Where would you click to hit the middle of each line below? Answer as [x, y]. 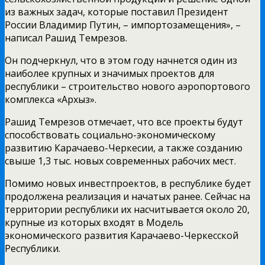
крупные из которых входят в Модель [94, 222]
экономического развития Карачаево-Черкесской [122, 235]
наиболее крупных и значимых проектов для [109, 73]
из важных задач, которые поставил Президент [117, 12]
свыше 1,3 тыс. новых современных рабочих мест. [120, 161]
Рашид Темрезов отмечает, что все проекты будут [124, 122]
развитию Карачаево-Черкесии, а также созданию [124, 148]
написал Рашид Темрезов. [66, 38]
